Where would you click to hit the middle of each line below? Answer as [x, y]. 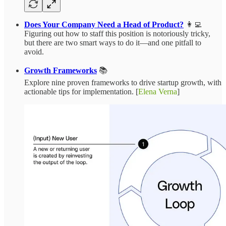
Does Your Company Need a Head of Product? [104, 24]
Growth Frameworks [61, 70]
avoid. [34, 51]
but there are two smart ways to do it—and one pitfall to [113, 42]
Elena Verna [158, 91]
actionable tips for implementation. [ [81, 91]
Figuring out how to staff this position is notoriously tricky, [117, 33]
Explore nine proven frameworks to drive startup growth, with [123, 82]
